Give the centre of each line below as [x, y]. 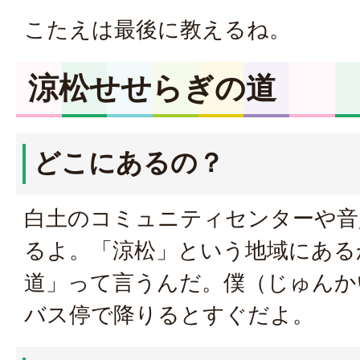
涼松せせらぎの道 [152, 88]
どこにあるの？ [129, 162]
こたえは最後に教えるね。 [157, 29]
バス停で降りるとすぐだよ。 [169, 315]
